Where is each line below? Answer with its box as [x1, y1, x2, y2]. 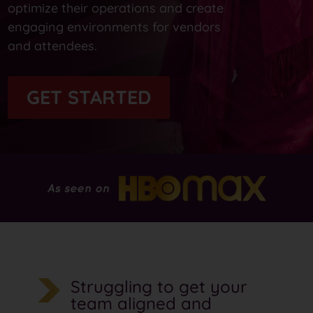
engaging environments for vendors [8, 19, 221, 35]
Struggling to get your [70, 276, 247, 298]
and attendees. [8, 38, 98, 54]
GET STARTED [27, 85, 152, 110]
